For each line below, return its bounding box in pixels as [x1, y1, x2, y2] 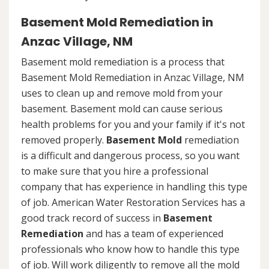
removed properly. [21, 133, 106, 147]
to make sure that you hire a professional [21, 164, 208, 178]
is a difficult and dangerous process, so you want [21, 148, 240, 162]
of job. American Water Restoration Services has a [21, 195, 245, 209]
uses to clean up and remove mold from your [21, 86, 223, 100]
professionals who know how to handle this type [21, 242, 240, 256]
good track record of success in [21, 211, 163, 225]
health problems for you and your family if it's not [21, 117, 245, 131]
